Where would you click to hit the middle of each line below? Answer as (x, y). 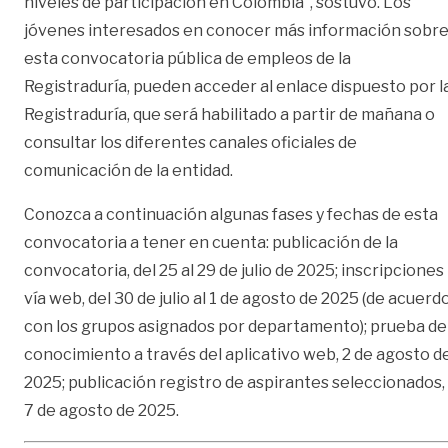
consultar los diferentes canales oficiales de (190, 142)
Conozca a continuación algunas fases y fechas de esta (231, 214)
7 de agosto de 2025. (101, 410)
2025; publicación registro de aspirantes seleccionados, (234, 382)
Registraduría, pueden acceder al (150, 86)
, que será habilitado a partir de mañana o (281, 114)
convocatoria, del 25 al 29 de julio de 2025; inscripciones (234, 270)
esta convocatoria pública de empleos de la (187, 58)
